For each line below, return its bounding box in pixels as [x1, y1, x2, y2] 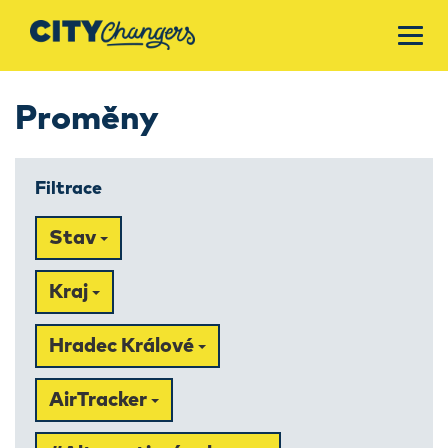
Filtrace [35, 180, 102, 198]
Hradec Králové [49, 336, 198, 356]
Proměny [15, 102, 159, 136]
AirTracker [49, 390, 151, 410]
